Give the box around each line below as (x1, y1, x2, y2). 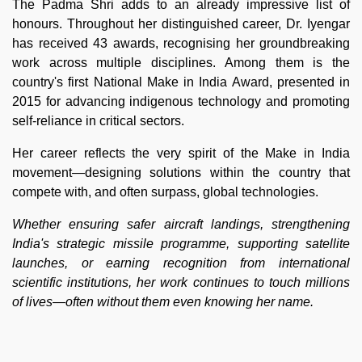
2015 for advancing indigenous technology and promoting (12, 94, 350, 108)
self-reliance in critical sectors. (12, 113, 184, 128)
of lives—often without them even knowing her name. (12, 294, 314, 309)
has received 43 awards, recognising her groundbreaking (12, 36, 350, 50)
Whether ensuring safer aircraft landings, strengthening (12, 217, 350, 231)
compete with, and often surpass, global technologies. (12, 184, 318, 199)
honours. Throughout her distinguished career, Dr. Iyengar (12, 16, 350, 31)
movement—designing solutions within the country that (12, 165, 350, 179)
